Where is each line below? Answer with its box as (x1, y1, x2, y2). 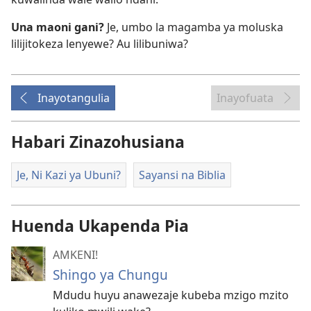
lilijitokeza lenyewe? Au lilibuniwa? (11, 36, 188, 51)
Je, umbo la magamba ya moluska (107, 19, 283, 35)
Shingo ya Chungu (53, 264, 168, 284)
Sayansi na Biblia (138, 167, 226, 183)
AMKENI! (53, 246, 98, 262)
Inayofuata (217, 90, 274, 106)
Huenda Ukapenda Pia (11, 214, 189, 237)
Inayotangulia (37, 90, 110, 106)
